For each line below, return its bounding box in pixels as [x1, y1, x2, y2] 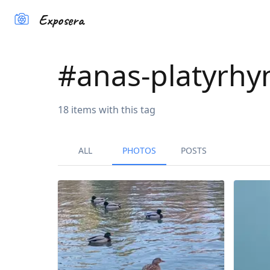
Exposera [39, 10, 84, 29]
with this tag [96, 102, 155, 116]
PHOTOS [122, 145, 156, 157]
